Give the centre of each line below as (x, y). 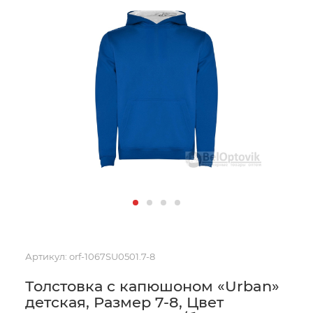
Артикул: (46, 256)
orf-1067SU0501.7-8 (112, 256)
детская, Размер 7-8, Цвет (124, 302)
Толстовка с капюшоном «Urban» (152, 286)
